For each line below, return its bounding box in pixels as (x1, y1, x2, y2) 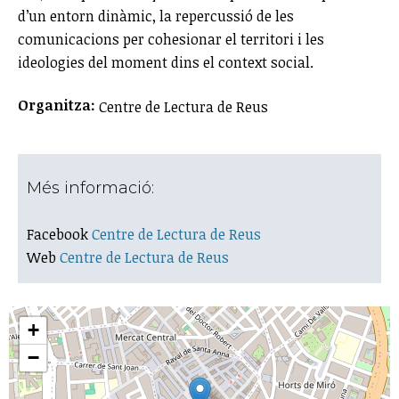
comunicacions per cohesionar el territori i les (18, 28, 324, 49)
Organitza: (18, 94, 99, 115)
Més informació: (27, 177, 159, 198)
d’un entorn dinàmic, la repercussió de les (18, 5, 294, 26)
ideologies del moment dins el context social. (18, 52, 313, 72)
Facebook (27, 224, 92, 244)
